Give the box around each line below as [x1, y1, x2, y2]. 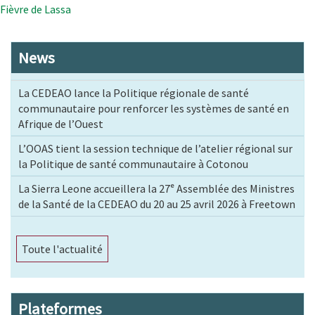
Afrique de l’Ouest [18, 116, 103, 131]
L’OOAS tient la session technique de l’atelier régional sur [18, 141, 292, 155]
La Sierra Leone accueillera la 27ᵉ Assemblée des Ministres [18, 181, 295, 195]
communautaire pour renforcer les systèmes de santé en [18, 101, 289, 115]
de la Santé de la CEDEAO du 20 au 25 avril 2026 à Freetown [18, 196, 295, 211]
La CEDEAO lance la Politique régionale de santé [18, 85, 249, 100]
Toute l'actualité [22, 241, 103, 256]
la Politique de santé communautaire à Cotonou [18, 156, 248, 171]
